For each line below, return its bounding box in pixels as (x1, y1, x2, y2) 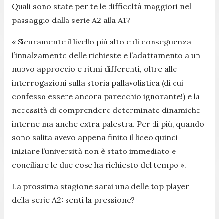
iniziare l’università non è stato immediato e (12, 146, 176, 156)
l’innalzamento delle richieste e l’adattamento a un (12, 50, 200, 60)
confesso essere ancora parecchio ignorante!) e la (12, 91, 200, 101)
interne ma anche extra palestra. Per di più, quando (12, 118, 204, 129)
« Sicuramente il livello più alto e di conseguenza (12, 36, 191, 46)
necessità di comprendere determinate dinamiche (12, 105, 200, 115)
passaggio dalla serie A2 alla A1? (12, 15, 130, 25)
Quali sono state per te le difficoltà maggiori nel (12, 1, 191, 11)
